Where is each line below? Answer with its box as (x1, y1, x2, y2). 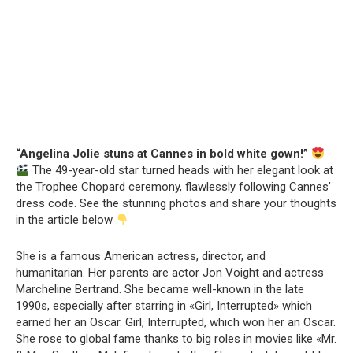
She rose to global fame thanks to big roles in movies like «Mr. (16, 332, 336, 347)
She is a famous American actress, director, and (16, 249, 266, 264)
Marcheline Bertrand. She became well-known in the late (16, 282, 304, 297)
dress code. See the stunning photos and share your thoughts (16, 196, 336, 211)
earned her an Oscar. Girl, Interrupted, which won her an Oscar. (16, 315, 336, 330)
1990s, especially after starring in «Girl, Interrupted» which (16, 299, 312, 314)
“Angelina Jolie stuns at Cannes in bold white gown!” (16, 147, 311, 162)
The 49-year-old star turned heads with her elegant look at (29, 163, 334, 178)
